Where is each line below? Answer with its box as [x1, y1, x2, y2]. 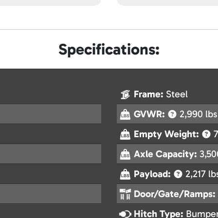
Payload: [134, 168, 173, 180]
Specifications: [58, 40, 160, 59]
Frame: [134, 88, 166, 100]
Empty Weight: [134, 128, 201, 140]
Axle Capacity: [134, 148, 200, 160]
